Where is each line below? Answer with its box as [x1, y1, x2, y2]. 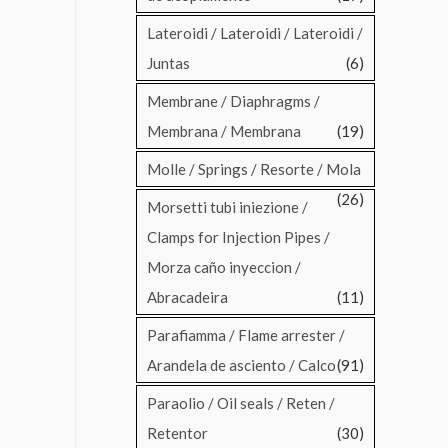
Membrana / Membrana [147, 122, 301, 141]
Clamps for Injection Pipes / [147, 228, 330, 247]
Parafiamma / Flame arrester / [147, 326, 345, 345]
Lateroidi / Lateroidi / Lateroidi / [147, 24, 363, 43]
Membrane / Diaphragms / [147, 92, 320, 111]
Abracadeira [147, 288, 228, 307]
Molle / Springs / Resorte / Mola [147, 160, 361, 179]
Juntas [147, 54, 190, 73]
